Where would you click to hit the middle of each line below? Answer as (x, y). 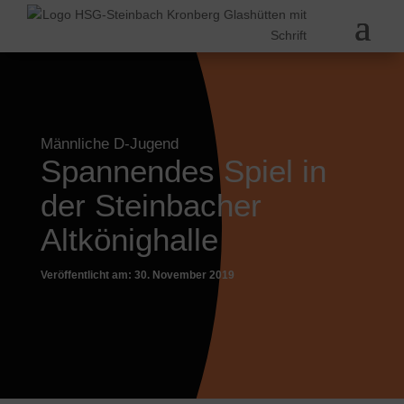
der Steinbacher (151, 205)
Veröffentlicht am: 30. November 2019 (137, 275)
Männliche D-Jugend (109, 144)
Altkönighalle (129, 239)
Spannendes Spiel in (183, 171)
